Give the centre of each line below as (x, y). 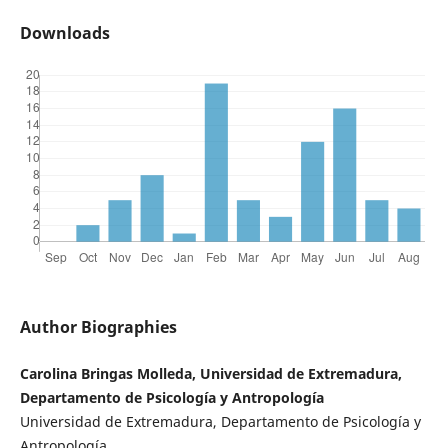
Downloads (64, 33)
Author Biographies (98, 327)
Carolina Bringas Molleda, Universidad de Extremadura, (210, 374)
